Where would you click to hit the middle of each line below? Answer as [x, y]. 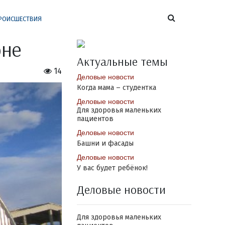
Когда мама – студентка [116, 88]
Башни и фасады [105, 143]
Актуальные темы [122, 61]
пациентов [95, 119]
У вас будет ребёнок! [112, 168]
